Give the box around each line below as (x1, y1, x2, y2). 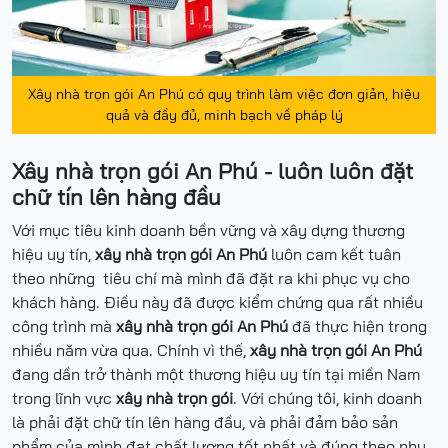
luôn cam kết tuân (267, 244, 401, 265)
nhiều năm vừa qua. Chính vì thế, (12, 340, 250, 361)
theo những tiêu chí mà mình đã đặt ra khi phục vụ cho (12, 268, 410, 289)
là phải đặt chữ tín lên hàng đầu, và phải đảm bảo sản (12, 412, 398, 433)
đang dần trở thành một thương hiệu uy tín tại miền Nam (12, 364, 420, 385)
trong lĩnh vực (12, 388, 116, 409)
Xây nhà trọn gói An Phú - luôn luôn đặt (12, 157, 413, 186)
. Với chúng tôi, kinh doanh (233, 388, 422, 409)
